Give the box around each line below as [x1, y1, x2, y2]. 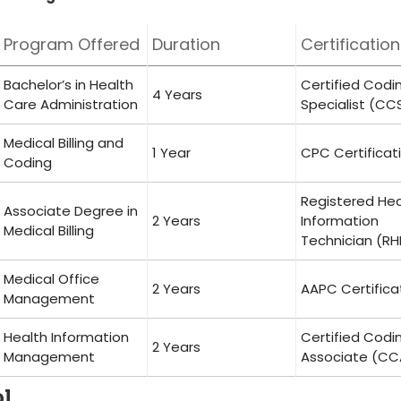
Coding [4, 153, 52, 172]
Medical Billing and [4, 133, 124, 152]
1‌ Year [152, 143, 191, 162]
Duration [152, 33, 220, 55]
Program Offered [4, 33, 140, 55]
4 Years [152, 85, 202, 104]
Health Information [4, 328, 129, 346]
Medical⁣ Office [4, 269, 99, 288]
